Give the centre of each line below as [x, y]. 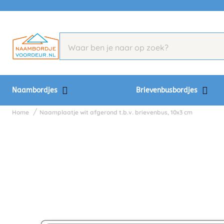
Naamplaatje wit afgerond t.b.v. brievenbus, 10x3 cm [116, 112]
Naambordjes [36, 90]
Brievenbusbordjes [168, 90]
